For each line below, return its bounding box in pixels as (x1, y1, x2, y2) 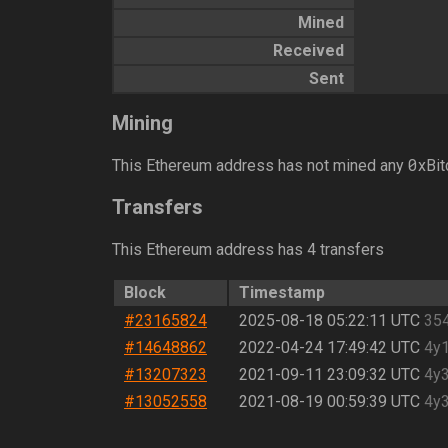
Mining (112, 110, 173, 135)
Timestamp (239, 282, 325, 302)
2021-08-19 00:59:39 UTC (239, 391, 420, 411)
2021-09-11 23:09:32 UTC (239, 364, 420, 384)
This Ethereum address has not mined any (112, 156, 408, 176)
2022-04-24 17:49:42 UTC (239, 337, 420, 357)
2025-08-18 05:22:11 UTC (239, 310, 420, 330)
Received (273, 41, 344, 61)
